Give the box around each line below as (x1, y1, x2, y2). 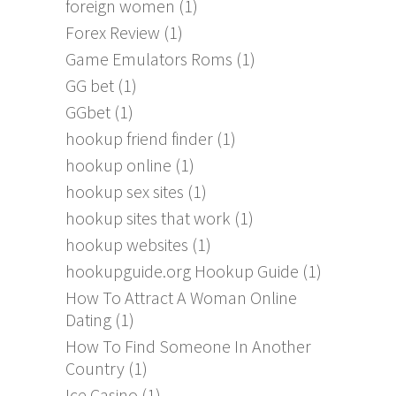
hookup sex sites (65, 180, 184, 203)
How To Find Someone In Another (65, 335, 311, 358)
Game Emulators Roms (65, 48, 232, 71)
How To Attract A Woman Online (65, 286, 297, 309)
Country (65, 357, 125, 380)
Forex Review (65, 21, 160, 44)
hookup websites (65, 233, 188, 256)
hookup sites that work (65, 207, 231, 230)
